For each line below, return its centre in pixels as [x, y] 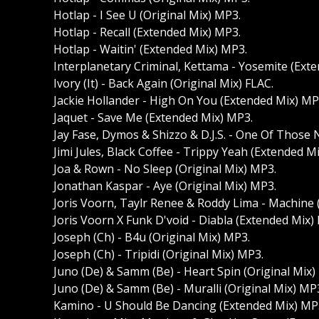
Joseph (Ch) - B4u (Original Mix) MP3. [152, 237]
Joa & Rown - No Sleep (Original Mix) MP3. [165, 169]
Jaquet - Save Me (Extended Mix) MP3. [153, 118]
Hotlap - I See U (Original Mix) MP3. [147, 15]
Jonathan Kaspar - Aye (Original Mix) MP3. [165, 186]
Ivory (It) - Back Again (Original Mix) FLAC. [163, 84]
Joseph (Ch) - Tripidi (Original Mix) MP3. [158, 255]
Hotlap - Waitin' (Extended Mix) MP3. [150, 49]
